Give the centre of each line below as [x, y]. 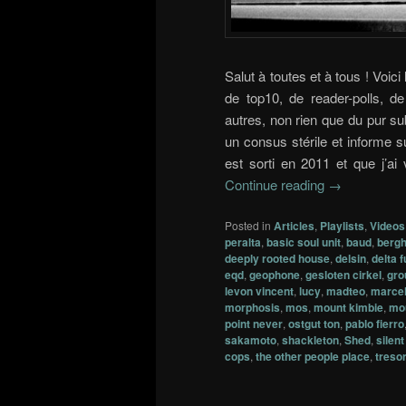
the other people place [313, 357]
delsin [351, 259]
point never [254, 324]
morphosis [252, 308]
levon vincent [259, 291]
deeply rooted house [277, 259]
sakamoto [251, 340]
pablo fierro [375, 324]
